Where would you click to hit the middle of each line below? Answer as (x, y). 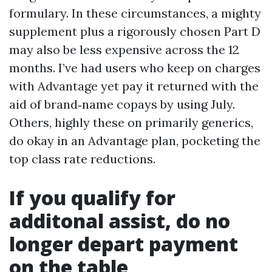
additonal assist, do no (120, 221)
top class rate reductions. (82, 159)
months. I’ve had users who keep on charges (135, 68)
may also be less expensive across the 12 (124, 49)
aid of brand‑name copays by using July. (122, 104)
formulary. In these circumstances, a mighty (135, 13)
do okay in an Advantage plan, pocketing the (135, 141)
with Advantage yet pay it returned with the (134, 86)
